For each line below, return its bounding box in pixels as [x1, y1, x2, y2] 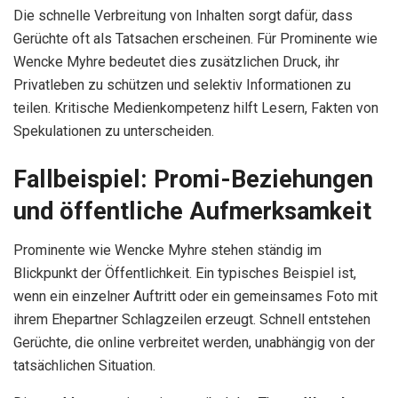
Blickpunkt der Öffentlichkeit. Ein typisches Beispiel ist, [13, 265, 356, 283]
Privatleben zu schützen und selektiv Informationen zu [13, 76, 351, 93]
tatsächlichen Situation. [13, 357, 155, 375]
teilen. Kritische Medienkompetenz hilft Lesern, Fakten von [13, 99, 378, 116]
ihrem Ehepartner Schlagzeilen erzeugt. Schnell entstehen [13, 311, 370, 329]
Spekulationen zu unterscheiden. [13, 122, 214, 139]
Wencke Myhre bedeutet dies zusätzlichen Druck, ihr [13, 52, 339, 70]
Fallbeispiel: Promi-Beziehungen [13, 164, 373, 194]
